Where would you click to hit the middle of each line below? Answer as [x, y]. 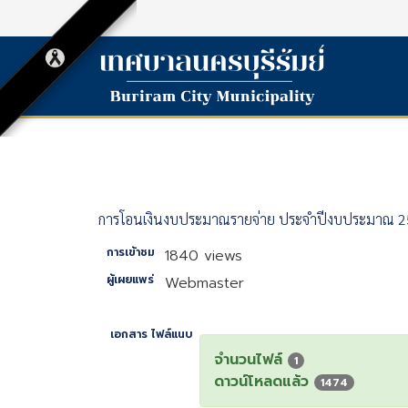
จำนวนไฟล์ [251, 360]
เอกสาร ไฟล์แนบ [152, 334]
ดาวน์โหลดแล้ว [265, 382]
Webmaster [205, 283]
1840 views [204, 256]
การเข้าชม [130, 252]
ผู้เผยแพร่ [131, 280]
